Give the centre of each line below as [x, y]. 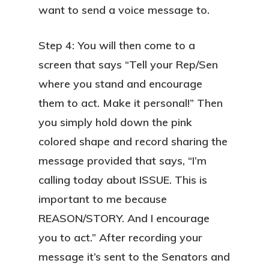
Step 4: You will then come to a [117, 45]
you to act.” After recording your [120, 237]
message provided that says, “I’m [122, 161]
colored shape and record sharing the [133, 141]
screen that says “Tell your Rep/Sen [128, 65]
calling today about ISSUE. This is [123, 180]
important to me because [103, 199]
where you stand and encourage [120, 84]
